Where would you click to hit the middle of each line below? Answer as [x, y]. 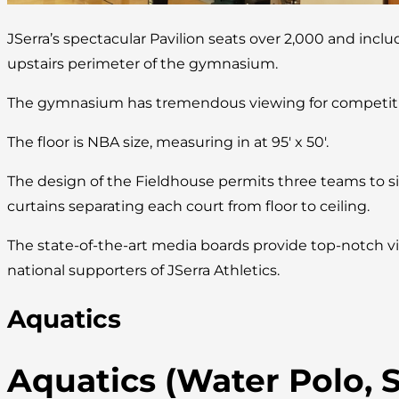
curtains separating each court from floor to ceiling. [188, 207]
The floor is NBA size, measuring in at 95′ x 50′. [168, 142]
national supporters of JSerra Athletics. [143, 271]
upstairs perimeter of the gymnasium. [142, 64]
